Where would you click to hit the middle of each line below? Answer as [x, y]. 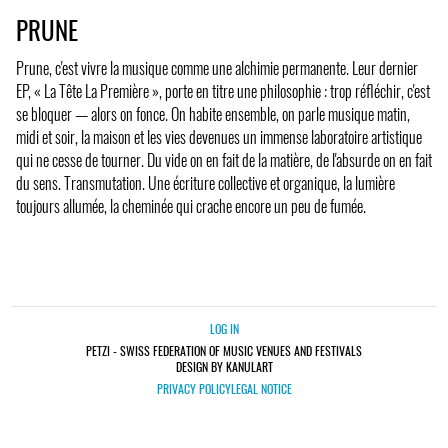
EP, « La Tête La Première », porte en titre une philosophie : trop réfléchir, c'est [223, 91]
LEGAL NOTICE [261, 389]
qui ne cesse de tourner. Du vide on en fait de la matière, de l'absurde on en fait [224, 160]
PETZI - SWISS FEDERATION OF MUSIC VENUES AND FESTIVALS [224, 351]
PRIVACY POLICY [193, 389]
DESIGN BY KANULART [224, 367]
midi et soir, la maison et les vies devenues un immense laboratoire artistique [219, 137]
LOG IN [224, 329]
